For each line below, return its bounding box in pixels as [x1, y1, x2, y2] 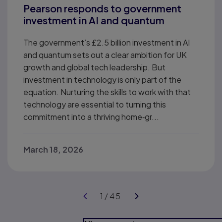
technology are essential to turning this [23, 99, 166, 110]
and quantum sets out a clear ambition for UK [23, 49, 187, 60]
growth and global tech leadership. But [23, 61, 166, 72]
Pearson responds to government [23, 1, 181, 14]
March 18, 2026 [23, 144, 83, 155]
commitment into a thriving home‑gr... [23, 111, 159, 122]
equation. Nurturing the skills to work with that [23, 86, 191, 97]
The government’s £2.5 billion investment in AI [23, 37, 190, 48]
